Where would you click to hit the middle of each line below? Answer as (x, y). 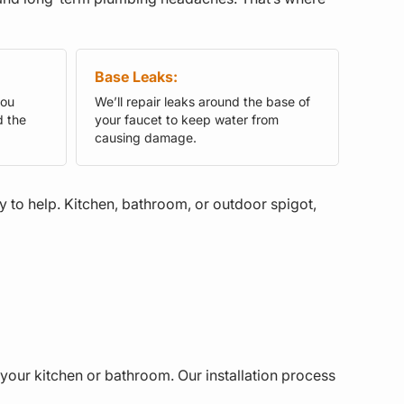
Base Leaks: (136, 76)
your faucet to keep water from (186, 119)
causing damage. (145, 137)
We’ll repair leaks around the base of (202, 101)
